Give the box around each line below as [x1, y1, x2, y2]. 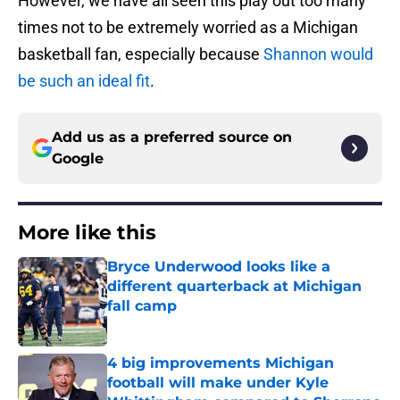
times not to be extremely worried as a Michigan [18, 18, 358, 37]
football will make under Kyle [107, 374, 329, 392]
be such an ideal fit [18, 71, 150, 91]
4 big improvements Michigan [107, 354, 334, 372]
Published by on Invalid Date [106, 316, 262, 331]
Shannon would [263, 45, 373, 64]
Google [52, 150, 104, 168]
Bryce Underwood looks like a [107, 258, 330, 276]
